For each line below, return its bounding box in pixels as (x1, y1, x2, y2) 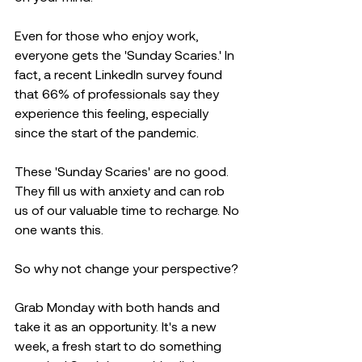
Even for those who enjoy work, (15, 27, 201, 43)
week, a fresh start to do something (15, 338, 225, 353)
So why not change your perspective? (15, 260, 242, 276)
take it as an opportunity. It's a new (15, 318, 220, 334)
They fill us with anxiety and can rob (15, 183, 228, 198)
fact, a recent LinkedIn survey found (15, 66, 225, 82)
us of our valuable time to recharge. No (15, 202, 242, 217)
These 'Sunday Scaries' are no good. (15, 163, 232, 179)
